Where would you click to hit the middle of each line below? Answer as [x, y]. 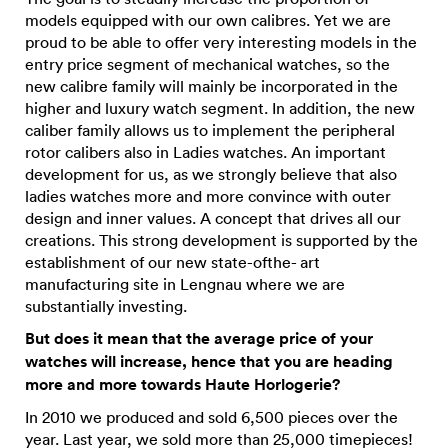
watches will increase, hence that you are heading [209, 361]
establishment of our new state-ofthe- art [172, 262]
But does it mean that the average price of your [199, 338]
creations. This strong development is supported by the [221, 240]
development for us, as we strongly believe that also [211, 174]
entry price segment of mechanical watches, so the [207, 64]
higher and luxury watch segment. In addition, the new [220, 108]
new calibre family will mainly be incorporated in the [211, 86]
